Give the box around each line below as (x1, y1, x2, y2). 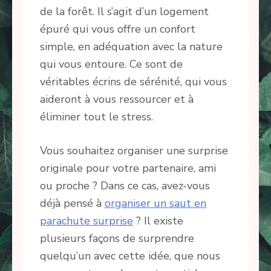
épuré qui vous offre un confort (40, 21, 195, 36)
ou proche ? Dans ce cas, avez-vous (40, 178, 210, 193)
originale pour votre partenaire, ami (40, 160, 216, 175)
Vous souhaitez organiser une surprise (40, 143, 228, 158)
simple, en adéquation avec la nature (40, 39, 223, 54)
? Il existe (133, 213, 183, 228)
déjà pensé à (40, 195, 105, 211)
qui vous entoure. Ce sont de (40, 56, 183, 71)
